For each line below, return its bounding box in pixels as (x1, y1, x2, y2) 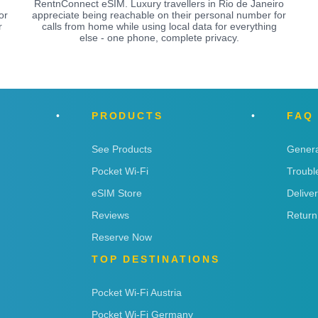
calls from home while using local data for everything (41, 20, 277, 32)
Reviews (92, 209, 129, 221)
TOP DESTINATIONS (92, 253, 220, 265)
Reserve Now (92, 231, 152, 243)
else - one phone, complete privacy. (79, 31, 239, 43)
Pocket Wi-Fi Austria (92, 286, 182, 298)
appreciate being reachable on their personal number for (32, 9, 286, 21)
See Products (92, 143, 152, 155)
